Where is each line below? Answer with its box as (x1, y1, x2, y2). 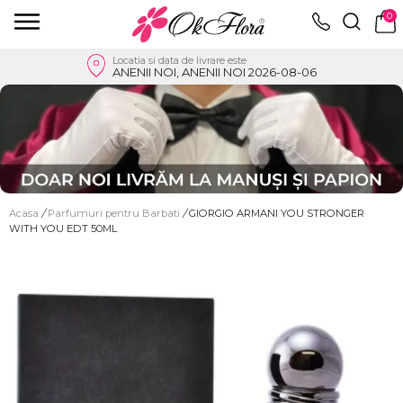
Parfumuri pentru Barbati (48, 206, 183, 219)
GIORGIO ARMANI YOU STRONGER (189, 206, 364, 219)
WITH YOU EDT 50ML (9, 221, 117, 235)
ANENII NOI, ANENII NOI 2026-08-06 (112, 64, 317, 79)
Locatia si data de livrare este (112, 53, 246, 67)
